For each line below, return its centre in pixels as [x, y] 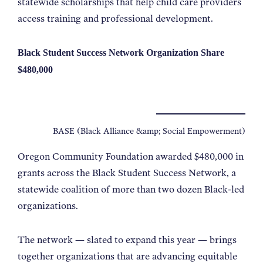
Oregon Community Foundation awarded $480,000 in [131, 156]
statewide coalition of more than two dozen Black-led [131, 189]
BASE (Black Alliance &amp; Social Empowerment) [149, 131]
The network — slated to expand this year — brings [127, 240]
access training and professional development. [117, 18]
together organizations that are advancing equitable [127, 256]
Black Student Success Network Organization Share [121, 53]
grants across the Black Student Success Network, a [127, 173]
